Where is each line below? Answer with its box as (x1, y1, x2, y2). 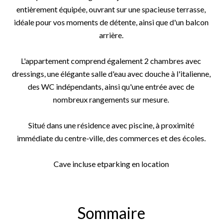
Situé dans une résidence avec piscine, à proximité (28, 120, 194, 130)
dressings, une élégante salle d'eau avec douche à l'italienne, (11, 69, 211, 78)
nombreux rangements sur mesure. (53, 95, 169, 104)
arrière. (99, 30, 123, 40)
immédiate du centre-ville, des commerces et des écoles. (16, 133, 206, 143)
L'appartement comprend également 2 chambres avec (21, 56, 201, 65)
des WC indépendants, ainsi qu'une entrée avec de (28, 82, 194, 91)
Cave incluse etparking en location (53, 159, 169, 168)
